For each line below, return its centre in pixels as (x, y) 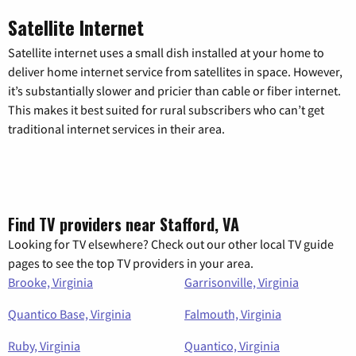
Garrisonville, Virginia (242, 282)
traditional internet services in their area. (116, 128)
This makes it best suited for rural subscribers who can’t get (166, 109)
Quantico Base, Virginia (70, 313)
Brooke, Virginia (50, 282)
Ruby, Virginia (44, 345)
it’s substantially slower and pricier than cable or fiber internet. (174, 90)
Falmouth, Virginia (233, 313)
